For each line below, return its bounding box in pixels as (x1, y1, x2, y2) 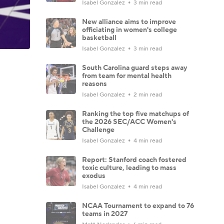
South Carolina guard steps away (82, 63, 187, 72)
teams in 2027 (82, 209, 128, 218)
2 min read (132, 90, 162, 98)
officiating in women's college (82, 25, 177, 34)
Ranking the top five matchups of (82, 109, 189, 118)
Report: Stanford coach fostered (82, 155, 186, 164)
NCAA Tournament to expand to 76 (82, 201, 194, 210)
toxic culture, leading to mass (82, 163, 176, 172)
